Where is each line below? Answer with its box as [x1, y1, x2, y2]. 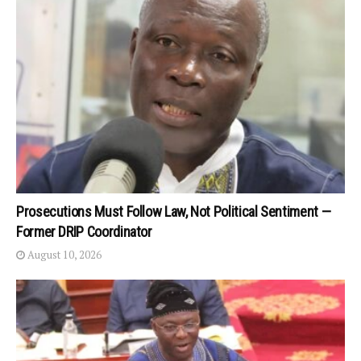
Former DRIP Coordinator [16, 223, 152, 241]
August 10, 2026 [25, 247, 102, 263]
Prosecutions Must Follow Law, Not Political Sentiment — [16, 203, 331, 221]
